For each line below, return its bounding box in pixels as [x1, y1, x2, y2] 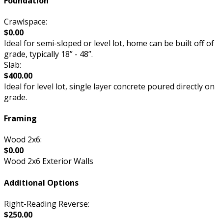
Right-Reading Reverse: [4, 198, 89, 209]
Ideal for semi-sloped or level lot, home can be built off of [4, 37, 214, 49]
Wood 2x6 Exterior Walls [4, 156, 93, 167]
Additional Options [4, 177, 79, 188]
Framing [4, 113, 37, 124]
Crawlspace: [4, 16, 47, 27]
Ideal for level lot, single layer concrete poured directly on [4, 81, 215, 92]
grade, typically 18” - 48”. [4, 48, 93, 59]
